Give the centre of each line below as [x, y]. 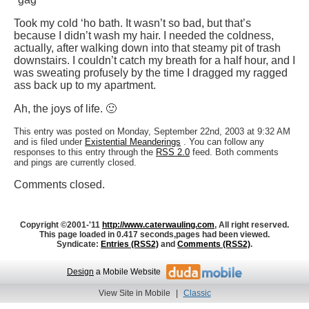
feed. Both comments [236, 152]
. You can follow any [224, 142]
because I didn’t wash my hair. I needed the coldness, [144, 36]
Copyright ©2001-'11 [60, 225]
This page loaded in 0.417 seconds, [108, 235]
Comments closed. [59, 185]
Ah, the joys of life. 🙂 [65, 109]
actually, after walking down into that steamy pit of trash [147, 48]
